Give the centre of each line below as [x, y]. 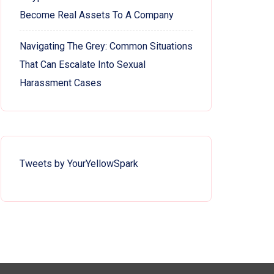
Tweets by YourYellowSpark [79, 163]
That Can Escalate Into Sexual [83, 64]
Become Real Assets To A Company [97, 15]
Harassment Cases [61, 83]
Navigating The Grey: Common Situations [106, 46]
